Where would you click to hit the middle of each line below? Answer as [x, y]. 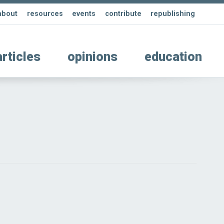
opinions [92, 57]
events [84, 14]
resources [45, 14]
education [173, 57]
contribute [123, 14]
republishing [173, 14]
